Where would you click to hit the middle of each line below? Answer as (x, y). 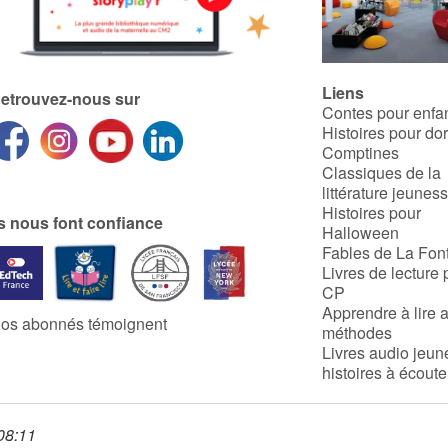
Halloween (361, 232)
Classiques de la (382, 172)
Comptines (361, 152)
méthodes (357, 332)
